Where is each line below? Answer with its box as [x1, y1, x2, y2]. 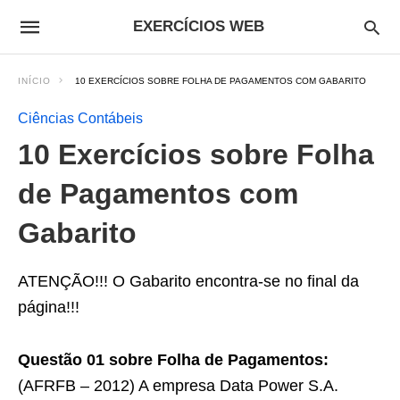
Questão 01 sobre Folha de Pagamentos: [18, 351, 329, 369]
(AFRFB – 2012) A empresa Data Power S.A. [18, 377, 338, 395]
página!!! [18, 298, 79, 316]
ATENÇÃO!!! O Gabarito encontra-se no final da [18, 272, 359, 290]
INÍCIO [18, 76, 51, 86]
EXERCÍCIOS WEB [133, 18, 264, 35]
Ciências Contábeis [18, 111, 143, 126]
